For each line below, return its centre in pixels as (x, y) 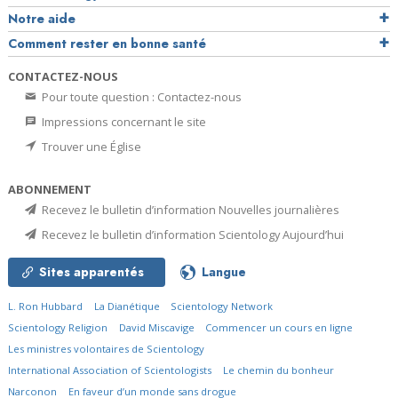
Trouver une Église (90, 146)
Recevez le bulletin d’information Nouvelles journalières (189, 209)
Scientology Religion (58, 327)
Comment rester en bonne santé (107, 43)
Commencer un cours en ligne (279, 327)
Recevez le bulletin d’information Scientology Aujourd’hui (191, 234)
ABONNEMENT (50, 189)
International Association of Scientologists (110, 370)
